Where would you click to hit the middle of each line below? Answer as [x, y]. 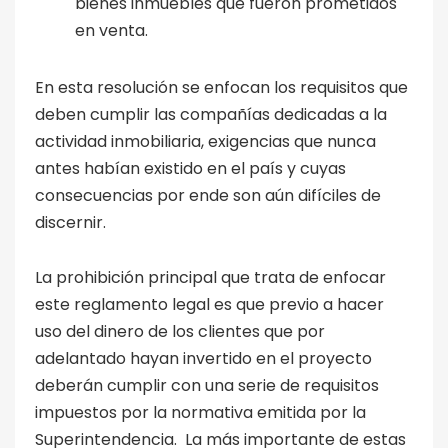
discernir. [72, 222]
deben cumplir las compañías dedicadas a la [211, 114]
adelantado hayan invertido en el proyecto [203, 358]
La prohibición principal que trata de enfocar [210, 277]
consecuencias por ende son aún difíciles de [208, 195]
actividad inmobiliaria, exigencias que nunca [205, 141]
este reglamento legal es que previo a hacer [209, 304]
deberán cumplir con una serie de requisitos [207, 385]
